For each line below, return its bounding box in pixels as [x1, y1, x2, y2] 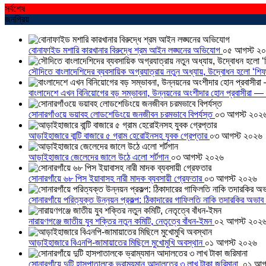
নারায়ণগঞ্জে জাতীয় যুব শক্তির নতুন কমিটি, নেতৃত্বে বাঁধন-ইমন [28, 216, 214, 227]
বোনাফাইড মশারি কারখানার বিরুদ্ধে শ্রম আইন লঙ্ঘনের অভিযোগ [28, 45, 223, 56]
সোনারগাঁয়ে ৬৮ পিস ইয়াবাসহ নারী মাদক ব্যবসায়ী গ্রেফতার [28, 173, 204, 184]
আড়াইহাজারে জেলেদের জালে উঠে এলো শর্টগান [28, 152, 171, 163]
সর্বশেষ [5, 4, 30, 14]
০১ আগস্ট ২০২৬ [205, 237, 257, 248]
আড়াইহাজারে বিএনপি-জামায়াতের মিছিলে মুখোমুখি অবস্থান [28, 237, 205, 248]
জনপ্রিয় [5, 14, 34, 25]
